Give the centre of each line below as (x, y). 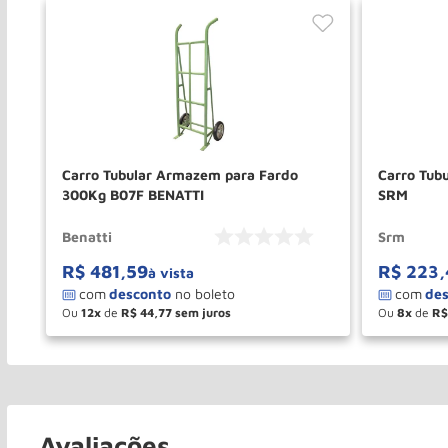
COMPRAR (268, 335)
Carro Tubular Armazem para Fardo (180, 174)
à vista (171, 272)
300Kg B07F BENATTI (133, 194)
